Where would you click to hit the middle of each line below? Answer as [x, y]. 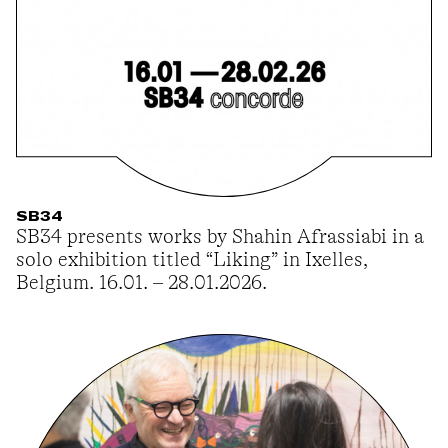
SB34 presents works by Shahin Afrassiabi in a [220, 237]
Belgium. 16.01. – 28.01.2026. [141, 283]
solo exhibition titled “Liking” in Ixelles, [192, 260]
